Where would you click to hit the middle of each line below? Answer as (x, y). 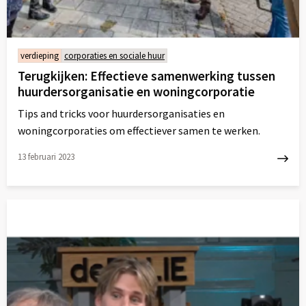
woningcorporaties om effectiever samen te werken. (139, 130)
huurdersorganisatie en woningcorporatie (136, 91)
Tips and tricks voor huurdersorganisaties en (121, 113)
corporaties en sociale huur (114, 55)
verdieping (40, 55)
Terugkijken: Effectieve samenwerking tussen (147, 75)
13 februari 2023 (46, 156)
